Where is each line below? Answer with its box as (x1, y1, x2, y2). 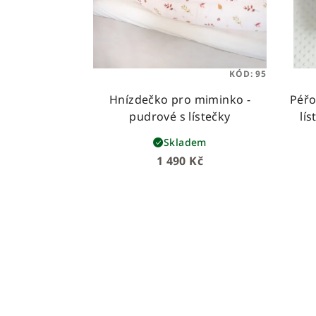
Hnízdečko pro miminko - (109, 92, 251, 107)
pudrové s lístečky (129, 109, 231, 124)
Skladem (164, 135, 207, 149)
